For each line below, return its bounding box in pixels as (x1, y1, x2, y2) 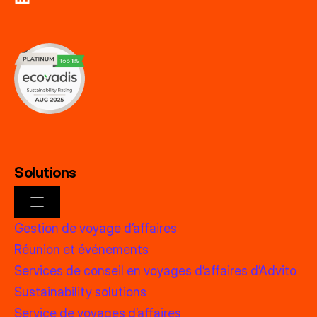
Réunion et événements (14, 241, 149, 257)
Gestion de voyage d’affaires (14, 220, 177, 236)
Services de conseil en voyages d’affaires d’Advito (14, 263, 296, 278)
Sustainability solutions (14, 284, 146, 299)
